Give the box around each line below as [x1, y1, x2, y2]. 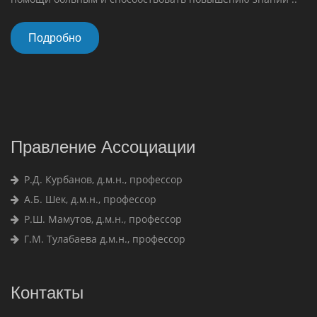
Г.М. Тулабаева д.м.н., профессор [21, 232, 185, 246]
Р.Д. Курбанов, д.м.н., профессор [21, 173, 183, 186]
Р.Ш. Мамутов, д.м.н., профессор [21, 212, 182, 226]
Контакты [11, 283, 83, 302]
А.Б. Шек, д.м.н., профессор [21, 192, 156, 206]
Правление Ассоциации [11, 137, 195, 156]
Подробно [28, 32, 81, 44]
